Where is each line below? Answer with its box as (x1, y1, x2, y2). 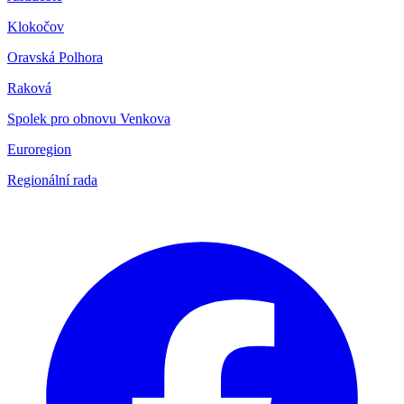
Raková (7, 80, 51, 96)
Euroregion (7, 142, 71, 158)
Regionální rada (7, 172, 97, 188)
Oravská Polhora (7, 50, 103, 66)
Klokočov (7, 19, 64, 35)
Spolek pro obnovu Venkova (7, 111, 170, 127)
